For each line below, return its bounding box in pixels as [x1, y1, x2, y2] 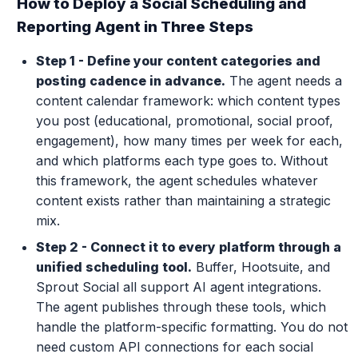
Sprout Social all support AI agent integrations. [35, 279, 321, 295]
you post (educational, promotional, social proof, [35, 113, 333, 129]
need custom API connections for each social [35, 339, 313, 355]
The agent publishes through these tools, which [35, 299, 326, 315]
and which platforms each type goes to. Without [35, 153, 328, 169]
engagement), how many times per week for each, [35, 133, 343, 149]
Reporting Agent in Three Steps [16, 18, 253, 36]
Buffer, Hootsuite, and [191, 259, 330, 275]
